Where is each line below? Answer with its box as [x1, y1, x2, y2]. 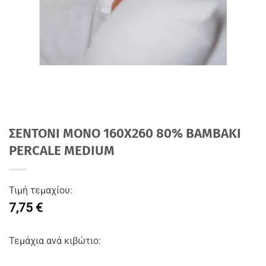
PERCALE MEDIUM [9, 142, 115, 159]
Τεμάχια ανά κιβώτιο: [9, 235, 101, 246]
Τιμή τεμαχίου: [9, 185, 72, 196]
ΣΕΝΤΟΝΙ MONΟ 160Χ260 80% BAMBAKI [9, 125, 241, 141]
